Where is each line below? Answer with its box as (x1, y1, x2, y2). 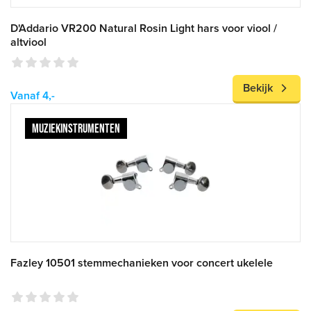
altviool (10, 35, 47, 49)
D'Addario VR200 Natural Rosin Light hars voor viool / (10, 22, 277, 35)
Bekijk (243, 81, 273, 95)
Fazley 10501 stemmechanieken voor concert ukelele (10, 256, 273, 270)
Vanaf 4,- (10, 89, 55, 103)
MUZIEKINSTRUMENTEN (32, 121, 120, 135)
